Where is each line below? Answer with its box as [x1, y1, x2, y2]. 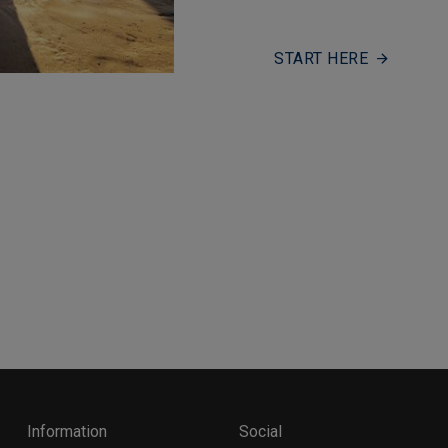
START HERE [274, 49, 368, 68]
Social [238, 422, 282, 441]
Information [26, 422, 107, 441]
